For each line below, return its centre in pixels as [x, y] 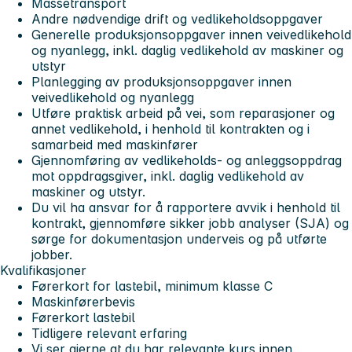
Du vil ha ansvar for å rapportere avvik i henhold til [186, 208]
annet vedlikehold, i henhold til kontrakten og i [170, 129]
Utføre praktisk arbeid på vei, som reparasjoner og [183, 114]
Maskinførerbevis [83, 302]
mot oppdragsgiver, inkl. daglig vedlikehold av [168, 176]
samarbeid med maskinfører [115, 145]
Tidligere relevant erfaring [109, 334]
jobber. [52, 255]
